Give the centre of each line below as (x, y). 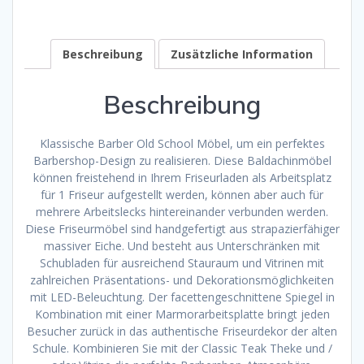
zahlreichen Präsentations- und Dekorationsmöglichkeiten (182, 279)
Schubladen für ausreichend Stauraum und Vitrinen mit (182, 262)
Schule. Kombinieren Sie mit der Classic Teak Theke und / (182, 348)
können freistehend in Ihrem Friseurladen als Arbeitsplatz (182, 177)
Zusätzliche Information (242, 54)
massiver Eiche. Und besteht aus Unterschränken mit (182, 245)
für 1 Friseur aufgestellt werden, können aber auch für (182, 194)
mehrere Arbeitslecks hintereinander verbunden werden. (182, 211)
